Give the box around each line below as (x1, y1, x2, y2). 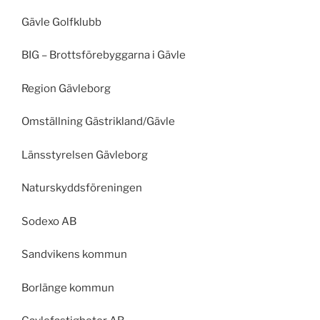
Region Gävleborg (21, 81, 111, 95)
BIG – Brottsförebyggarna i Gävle (21, 49, 186, 61)
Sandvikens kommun (21, 248, 127, 261)
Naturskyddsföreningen (21, 181, 142, 194)
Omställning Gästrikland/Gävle (21, 115, 175, 128)
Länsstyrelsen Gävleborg (21, 148, 148, 161)
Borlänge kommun (21, 281, 114, 294)
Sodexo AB (21, 214, 76, 228)
